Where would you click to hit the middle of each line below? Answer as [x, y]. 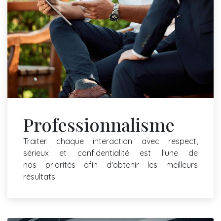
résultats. [40, 177]
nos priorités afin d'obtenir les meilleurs [110, 165]
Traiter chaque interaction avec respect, [110, 141]
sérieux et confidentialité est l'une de [110, 153]
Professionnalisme [99, 125]
